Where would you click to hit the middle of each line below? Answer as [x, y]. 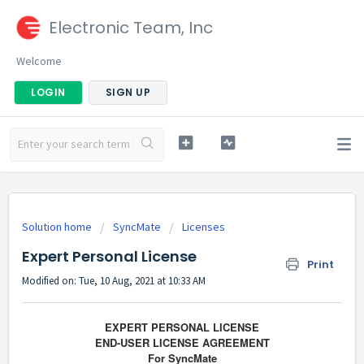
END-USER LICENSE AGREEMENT [182, 343]
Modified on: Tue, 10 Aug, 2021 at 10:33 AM [114, 281]
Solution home [58, 227]
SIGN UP [128, 92]
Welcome [39, 61]
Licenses [204, 227]
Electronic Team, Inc [131, 28]
